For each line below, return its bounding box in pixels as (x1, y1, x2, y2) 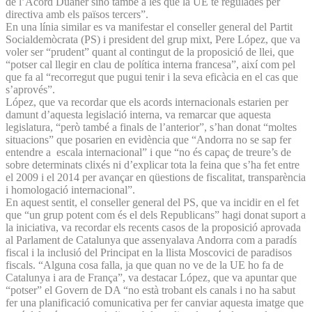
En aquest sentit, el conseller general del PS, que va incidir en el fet (6, 196, 299, 208)
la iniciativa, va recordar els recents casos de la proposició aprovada (6, 221, 301, 233)
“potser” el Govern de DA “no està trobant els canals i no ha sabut (6, 283, 295, 296)
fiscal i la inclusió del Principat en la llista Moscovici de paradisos (6, 246, 292, 258)
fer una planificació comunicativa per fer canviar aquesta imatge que (6, 296, 304, 309)
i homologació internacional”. (6, 183, 135, 196)
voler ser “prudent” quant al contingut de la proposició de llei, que (6, 45, 294, 58)
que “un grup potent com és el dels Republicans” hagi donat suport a (6, 208, 306, 221)
